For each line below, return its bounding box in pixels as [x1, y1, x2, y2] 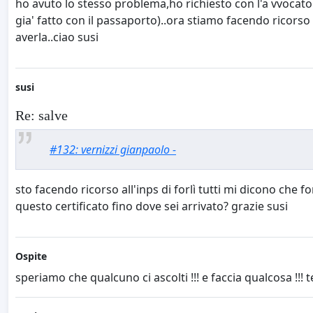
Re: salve [15, 107, 68, 123]
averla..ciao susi [15, 29, 99, 45]
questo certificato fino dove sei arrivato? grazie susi [15, 198, 288, 214]
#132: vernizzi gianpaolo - [50, 141, 176, 157]
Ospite [15, 249, 47, 263]
